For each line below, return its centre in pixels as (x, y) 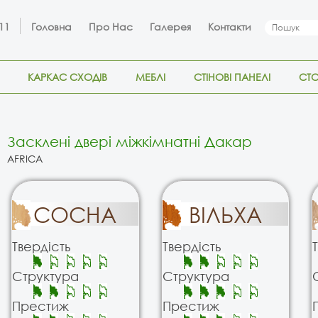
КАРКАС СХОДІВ (67, 77)
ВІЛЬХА (225, 214)
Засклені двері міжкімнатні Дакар (130, 142)
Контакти (230, 27)
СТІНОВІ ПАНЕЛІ (232, 77)
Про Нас (111, 27)
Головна (51, 27)
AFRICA (25, 159)
